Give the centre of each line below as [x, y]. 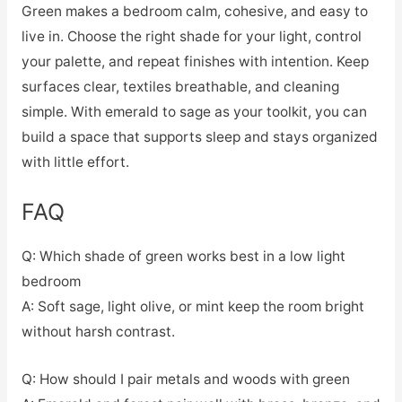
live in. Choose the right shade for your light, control [191, 37]
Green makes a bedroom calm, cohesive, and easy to [194, 12]
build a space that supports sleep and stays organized [199, 137]
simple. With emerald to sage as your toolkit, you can [194, 112]
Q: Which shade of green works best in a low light [183, 256]
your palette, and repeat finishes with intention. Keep [195, 62]
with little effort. [75, 162]
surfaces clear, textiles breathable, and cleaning [180, 87]
